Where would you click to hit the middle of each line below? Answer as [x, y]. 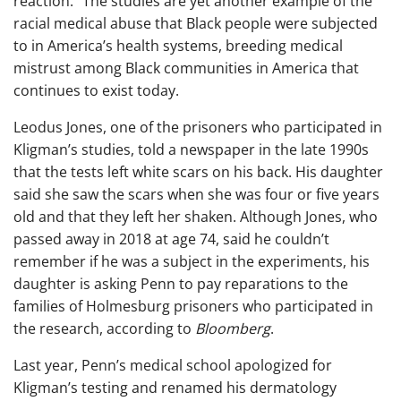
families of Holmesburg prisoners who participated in [193, 306]
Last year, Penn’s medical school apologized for [173, 365]
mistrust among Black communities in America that [186, 68]
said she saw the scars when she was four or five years [196, 194]
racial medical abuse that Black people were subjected [196, 23]
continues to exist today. [96, 90]
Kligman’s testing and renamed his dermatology [175, 387]
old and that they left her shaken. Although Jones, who [196, 216]
